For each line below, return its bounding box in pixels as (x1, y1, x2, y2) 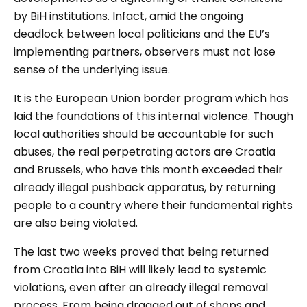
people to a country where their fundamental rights (14, 197, 293, 214)
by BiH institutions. (14, 8, 112, 25)
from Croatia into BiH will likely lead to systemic (14, 262, 267, 278)
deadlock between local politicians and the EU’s (14, 26, 270, 42)
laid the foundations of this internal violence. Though (14, 108, 293, 125)
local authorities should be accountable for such (14, 126, 273, 143)
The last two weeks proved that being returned (14, 244, 269, 260)
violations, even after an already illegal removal (14, 280, 268, 296)
